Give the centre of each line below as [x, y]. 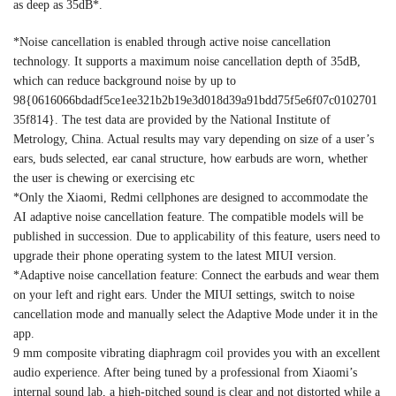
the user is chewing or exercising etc [104, 178]
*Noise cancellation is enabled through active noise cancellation [172, 42]
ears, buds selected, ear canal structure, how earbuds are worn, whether [190, 158]
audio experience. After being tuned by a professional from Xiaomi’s [185, 372]
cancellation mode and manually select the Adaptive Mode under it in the [195, 314]
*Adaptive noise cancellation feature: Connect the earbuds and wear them [196, 275]
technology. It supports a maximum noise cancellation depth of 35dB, [187, 61]
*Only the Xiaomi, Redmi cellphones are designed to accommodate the [190, 197]
